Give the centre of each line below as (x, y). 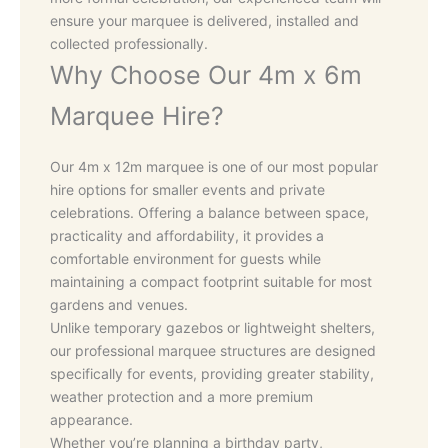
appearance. (91, 419)
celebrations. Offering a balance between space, (209, 212)
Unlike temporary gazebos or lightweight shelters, (212, 327)
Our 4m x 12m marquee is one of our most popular (214, 166)
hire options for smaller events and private (187, 189)
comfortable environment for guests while (185, 258)
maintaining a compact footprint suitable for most (211, 281)
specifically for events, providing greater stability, (212, 373)
